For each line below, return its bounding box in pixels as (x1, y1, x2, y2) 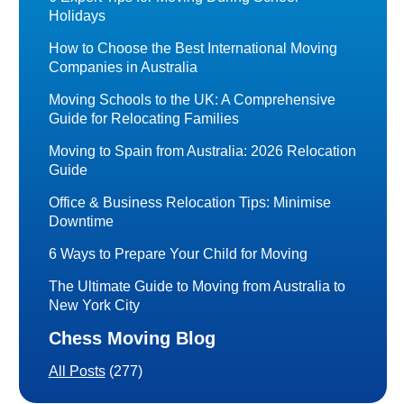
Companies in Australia (48, 60, 197, 76)
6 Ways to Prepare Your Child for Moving (48, 246, 308, 262)
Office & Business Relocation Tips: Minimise (48, 195, 331, 211)
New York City (48, 298, 140, 314)
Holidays (48, 8, 106, 24)
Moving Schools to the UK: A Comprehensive (48, 92, 335, 108)
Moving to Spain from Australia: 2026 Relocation (48, 143, 356, 160)
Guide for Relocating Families (48, 111, 239, 127)
